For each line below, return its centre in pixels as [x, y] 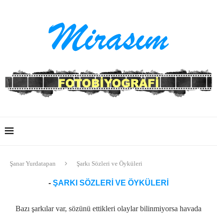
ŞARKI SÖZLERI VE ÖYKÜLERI [111, 183]
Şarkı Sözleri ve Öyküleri [109, 163]
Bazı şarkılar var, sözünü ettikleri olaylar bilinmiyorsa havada [108, 208]
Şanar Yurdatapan [33, 163]
